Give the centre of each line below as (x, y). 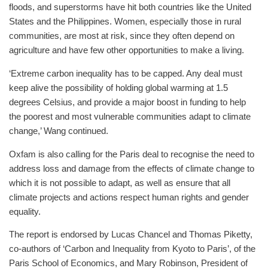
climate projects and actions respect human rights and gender (129, 197)
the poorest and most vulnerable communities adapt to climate (130, 117)
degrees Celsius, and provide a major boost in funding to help (127, 102)
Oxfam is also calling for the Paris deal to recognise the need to (132, 154)
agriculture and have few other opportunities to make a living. (127, 51)
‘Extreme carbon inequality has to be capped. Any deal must (126, 74)
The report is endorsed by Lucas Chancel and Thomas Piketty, (131, 235)
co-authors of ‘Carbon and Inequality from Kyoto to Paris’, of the (132, 249)
